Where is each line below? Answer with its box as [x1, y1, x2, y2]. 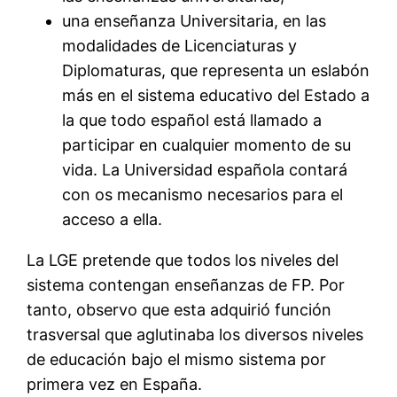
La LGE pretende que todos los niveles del [27, 250, 339, 269]
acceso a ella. [62, 209, 163, 229]
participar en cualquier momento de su [62, 135, 352, 154]
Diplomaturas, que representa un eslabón [62, 60, 370, 80]
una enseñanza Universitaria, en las [62, 11, 327, 30]
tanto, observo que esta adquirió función [27, 300, 332, 319]
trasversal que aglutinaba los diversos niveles [27, 324, 364, 344]
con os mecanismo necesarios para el [62, 184, 344, 204]
